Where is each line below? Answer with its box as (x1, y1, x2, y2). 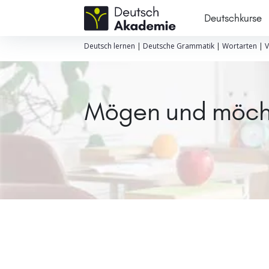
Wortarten (222, 41, 257, 51)
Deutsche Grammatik (142, 41, 214, 51)
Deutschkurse (204, 11, 262, 24)
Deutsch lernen (83, 41, 135, 51)
